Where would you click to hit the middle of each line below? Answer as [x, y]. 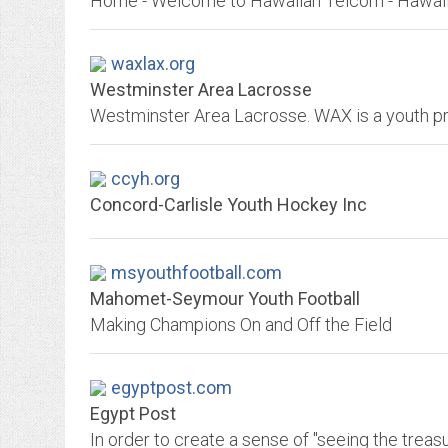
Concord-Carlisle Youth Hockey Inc [228, 204]
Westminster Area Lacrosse [201, 89]
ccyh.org [145, 178]
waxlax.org [153, 63]
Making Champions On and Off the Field [241, 324]
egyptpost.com [171, 387]
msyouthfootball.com [196, 272]
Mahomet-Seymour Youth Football [225, 298]
